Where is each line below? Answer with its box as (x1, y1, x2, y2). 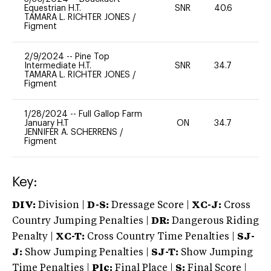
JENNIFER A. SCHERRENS (24, 128, 120, 137)
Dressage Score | (109, 200, 189, 211)
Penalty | (12, 232, 56, 242)
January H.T (24, 119, 69, 128)
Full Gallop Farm (79, 109, 142, 119)
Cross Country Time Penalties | (87, 232, 237, 242)
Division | (36, 200, 87, 211)
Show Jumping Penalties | (22, 247, 151, 258)
